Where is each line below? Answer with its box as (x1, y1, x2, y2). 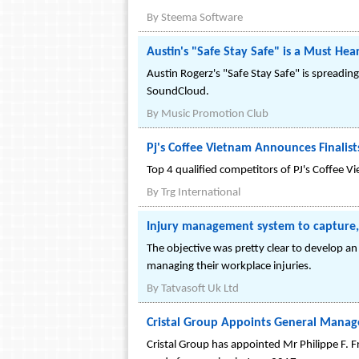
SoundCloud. (147, 86, 209, 98)
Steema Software (161, 12, 243, 24)
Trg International (161, 187, 240, 199)
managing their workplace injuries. (147, 260, 312, 272)
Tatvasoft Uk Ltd (161, 283, 239, 295)
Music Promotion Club (161, 108, 268, 120)
